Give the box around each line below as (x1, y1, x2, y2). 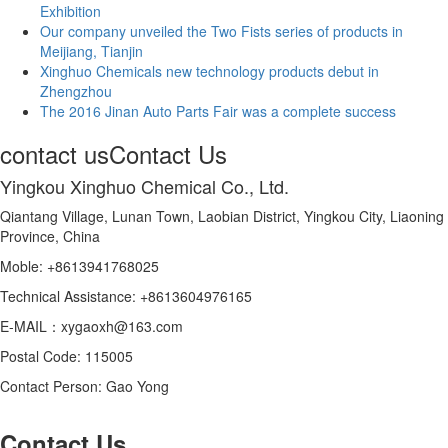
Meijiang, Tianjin (40, 40, 143, 61)
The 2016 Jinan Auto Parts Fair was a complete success (40, 100, 396, 121)
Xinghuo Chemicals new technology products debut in (40, 60, 379, 81)
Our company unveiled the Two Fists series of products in (40, 20, 403, 41)
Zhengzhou (40, 80, 112, 101)
